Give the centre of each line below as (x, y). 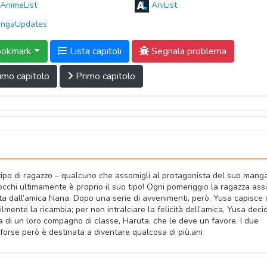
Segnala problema (187, 51)
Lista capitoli (94, 51)
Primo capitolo (104, 76)
